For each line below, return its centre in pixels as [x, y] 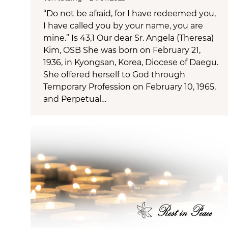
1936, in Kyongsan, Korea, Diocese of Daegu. [131, 62]
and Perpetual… [75, 99]
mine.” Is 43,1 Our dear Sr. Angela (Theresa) [129, 38]
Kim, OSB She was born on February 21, [122, 50]
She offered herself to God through [114, 74]
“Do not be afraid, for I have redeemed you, [130, 13]
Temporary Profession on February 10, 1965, [130, 87]
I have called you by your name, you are [123, 25]
